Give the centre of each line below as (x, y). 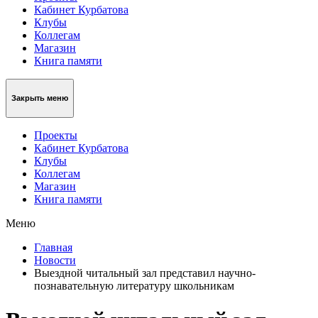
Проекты (56, 135)
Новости (55, 260)
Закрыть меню (40, 98)
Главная (53, 247)
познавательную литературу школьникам (134, 285)
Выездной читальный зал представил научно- (145, 273)
